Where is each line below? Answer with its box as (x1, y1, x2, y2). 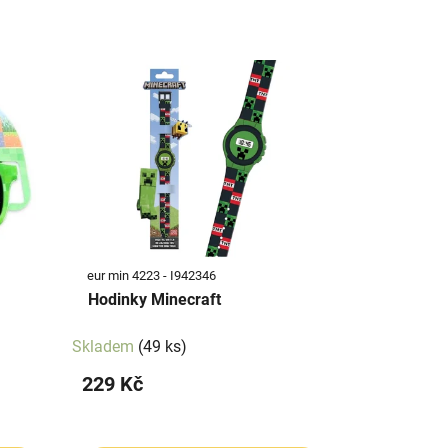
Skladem (71, 336, 138, 356)
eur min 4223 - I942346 (86, 267, 216, 283)
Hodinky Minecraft (87, 289, 221, 309)
